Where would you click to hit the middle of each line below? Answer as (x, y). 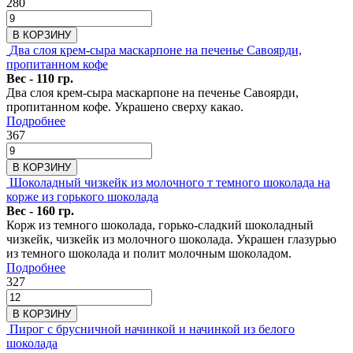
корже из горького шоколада (82, 196)
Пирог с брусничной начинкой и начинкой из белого (152, 329)
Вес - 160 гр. (40, 210)
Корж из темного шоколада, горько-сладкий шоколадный (160, 225)
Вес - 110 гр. (40, 78)
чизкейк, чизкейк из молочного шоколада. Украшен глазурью (171, 239)
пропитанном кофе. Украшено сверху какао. (125, 106)
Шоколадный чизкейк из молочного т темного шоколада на (170, 182)
